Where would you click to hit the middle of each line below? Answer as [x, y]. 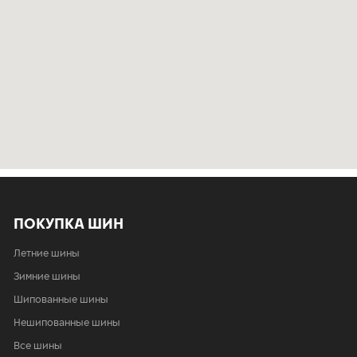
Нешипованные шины [67, 322]
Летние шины [47, 253]
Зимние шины [47, 276]
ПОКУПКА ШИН [69, 223]
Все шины [38, 345]
